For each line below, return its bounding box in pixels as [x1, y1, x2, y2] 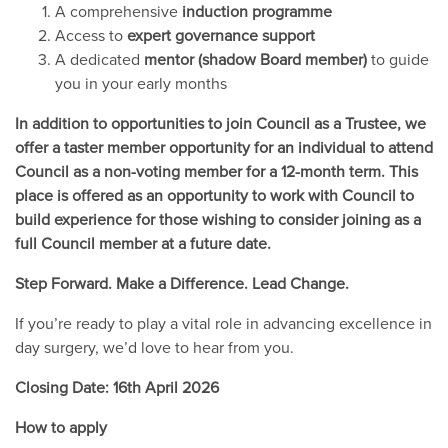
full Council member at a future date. [15, 231, 275, 254]
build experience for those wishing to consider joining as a [15, 207, 421, 230]
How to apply [15, 415, 107, 438]
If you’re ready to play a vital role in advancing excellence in [15, 311, 432, 334]
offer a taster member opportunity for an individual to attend [15, 135, 433, 158]
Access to [55, 23, 127, 46]
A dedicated [55, 47, 144, 70]
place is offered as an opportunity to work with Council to [15, 183, 414, 206]
